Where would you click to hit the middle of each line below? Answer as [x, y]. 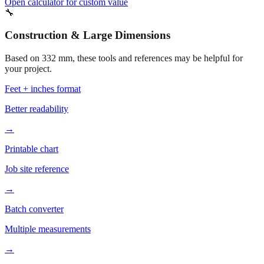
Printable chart [32, 128]
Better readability [37, 88]
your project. [28, 48]
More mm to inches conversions [100, 254]
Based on [23, 38]
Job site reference [37, 148]
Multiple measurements [48, 209]
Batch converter [34, 189]
